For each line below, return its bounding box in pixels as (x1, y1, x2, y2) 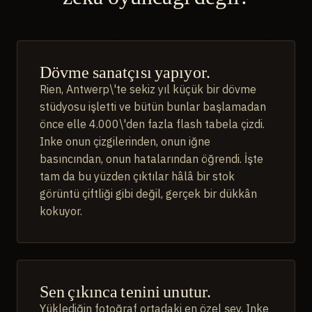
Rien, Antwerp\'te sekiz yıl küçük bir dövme (40, 82, 256, 97)
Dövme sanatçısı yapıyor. (40, 61, 210, 84)
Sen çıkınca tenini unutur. (40, 280, 212, 303)
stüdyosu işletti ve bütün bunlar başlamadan (40, 100, 266, 114)
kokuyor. (40, 204, 82, 219)
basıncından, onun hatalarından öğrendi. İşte (40, 152, 263, 166)
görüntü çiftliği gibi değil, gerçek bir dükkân (40, 187, 257, 201)
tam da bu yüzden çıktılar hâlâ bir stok (40, 169, 235, 184)
